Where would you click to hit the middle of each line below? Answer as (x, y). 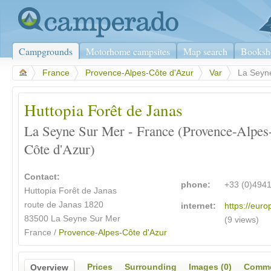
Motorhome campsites (128, 51)
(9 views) (242, 220)
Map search (205, 51)
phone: (196, 185)
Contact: (42, 177)
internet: (199, 206)
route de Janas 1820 (64, 205)
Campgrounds (46, 51)
